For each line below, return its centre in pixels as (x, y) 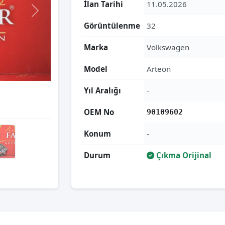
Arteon (159, 69)
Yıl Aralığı (102, 90)
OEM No (99, 112)
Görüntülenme (112, 26)
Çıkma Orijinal (183, 155)
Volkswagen (168, 47)
